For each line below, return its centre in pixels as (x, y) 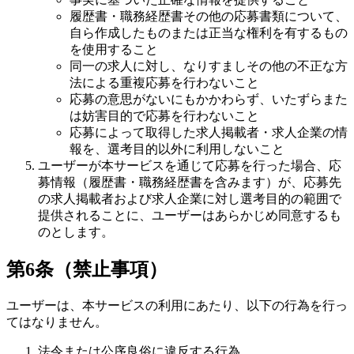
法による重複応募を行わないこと (164, 82)
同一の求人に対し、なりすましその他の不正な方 (209, 66)
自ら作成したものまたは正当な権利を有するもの (209, 32)
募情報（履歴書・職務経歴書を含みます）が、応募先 (190, 182)
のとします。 (76, 232)
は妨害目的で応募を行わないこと (164, 115)
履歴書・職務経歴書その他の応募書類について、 (209, 16)
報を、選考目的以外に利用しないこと (177, 149)
